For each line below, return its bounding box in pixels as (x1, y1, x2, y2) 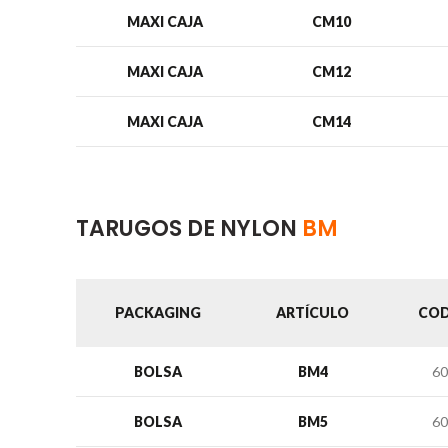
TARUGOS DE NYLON (76, 213, 302, 244)
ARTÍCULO (276, 304, 349, 321)
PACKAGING (115, 304, 201, 321)
